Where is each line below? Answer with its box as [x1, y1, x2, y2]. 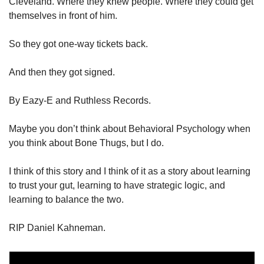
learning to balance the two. [9, 194, 126, 204]
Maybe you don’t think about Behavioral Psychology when [9, 124, 250, 134]
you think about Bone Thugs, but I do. [9, 138, 166, 148]
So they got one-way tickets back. [9, 39, 150, 49]
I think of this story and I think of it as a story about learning [9, 166, 250, 176]
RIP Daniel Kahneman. [9, 223, 108, 233]
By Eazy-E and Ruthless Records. [9, 95, 153, 105]
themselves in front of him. [9, 11, 120, 21]
